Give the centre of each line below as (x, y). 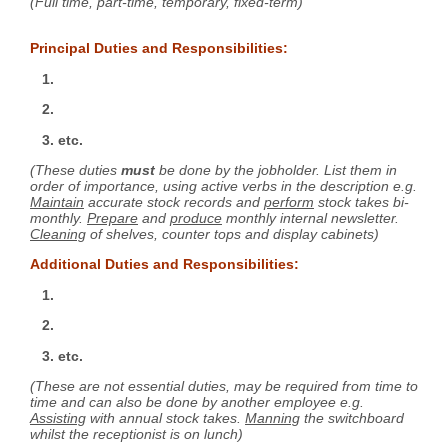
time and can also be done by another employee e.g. (197, 402)
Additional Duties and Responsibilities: (164, 264)
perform (289, 202)
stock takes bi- (361, 202)
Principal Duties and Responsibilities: (159, 48)
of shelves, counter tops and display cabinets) (232, 234)
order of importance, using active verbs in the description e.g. (223, 186)
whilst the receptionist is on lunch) (136, 434)
